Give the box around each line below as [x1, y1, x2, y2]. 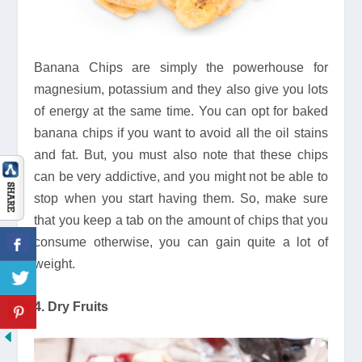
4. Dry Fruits [34, 299, 109, 314]
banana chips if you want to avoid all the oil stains [34, 126, 328, 141]
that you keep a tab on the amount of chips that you [34, 213, 328, 228]
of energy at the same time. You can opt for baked [34, 104, 328, 119]
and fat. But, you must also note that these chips [34, 148, 328, 162]
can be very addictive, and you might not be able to [34, 170, 328, 184]
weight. [34, 257, 76, 271]
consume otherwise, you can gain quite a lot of [34, 235, 328, 250]
